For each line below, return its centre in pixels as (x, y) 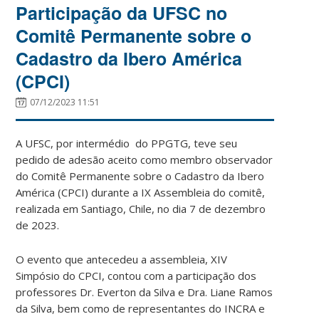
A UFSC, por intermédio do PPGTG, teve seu (127, 143)
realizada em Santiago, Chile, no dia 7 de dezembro (141, 208)
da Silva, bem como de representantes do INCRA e (141, 308)
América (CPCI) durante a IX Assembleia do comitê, (141, 192)
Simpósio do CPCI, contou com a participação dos (136, 275)
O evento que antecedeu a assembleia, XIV (122, 259)
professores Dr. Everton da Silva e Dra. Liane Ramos (145, 292)
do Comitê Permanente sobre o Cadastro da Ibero (140, 176)
